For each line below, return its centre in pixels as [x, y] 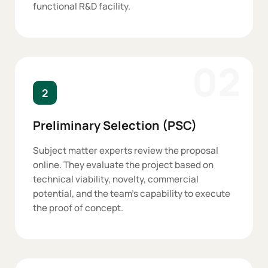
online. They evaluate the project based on [123, 165]
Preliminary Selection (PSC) [115, 126]
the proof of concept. [78, 208]
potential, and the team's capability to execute [132, 194]
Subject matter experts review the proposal [126, 151]
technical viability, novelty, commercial [116, 179]
